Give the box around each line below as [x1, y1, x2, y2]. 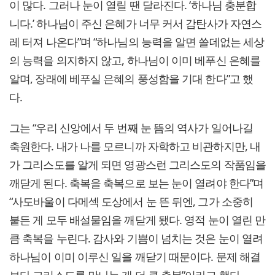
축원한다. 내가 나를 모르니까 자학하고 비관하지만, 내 [9, 139, 261, 154]
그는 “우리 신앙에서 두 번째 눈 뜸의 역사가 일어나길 [9, 120, 254, 136]
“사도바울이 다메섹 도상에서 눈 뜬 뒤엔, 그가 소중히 [9, 194, 254, 209]
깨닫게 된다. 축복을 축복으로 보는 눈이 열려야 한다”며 [9, 176, 264, 191]
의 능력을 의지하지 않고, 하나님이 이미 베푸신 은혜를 [9, 53, 260, 68]
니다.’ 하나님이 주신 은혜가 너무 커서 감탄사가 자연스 [9, 16, 262, 31]
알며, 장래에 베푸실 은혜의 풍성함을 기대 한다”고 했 [9, 71, 254, 87]
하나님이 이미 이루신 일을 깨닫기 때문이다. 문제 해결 [9, 249, 261, 265]
